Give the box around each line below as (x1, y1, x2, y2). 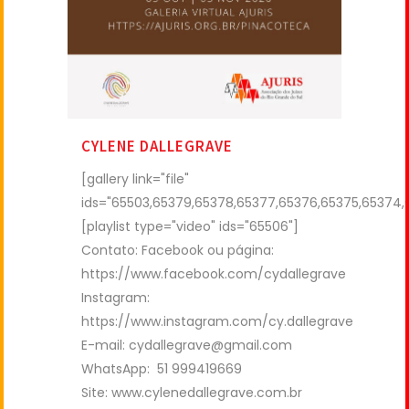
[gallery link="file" (81, 170, 189, 189)
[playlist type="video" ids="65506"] (81, 217, 299, 236)
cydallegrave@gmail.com (129, 336, 292, 355)
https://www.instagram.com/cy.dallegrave (81, 312, 353, 331)
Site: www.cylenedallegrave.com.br (81, 383, 302, 403)
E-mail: (81, 336, 129, 355)
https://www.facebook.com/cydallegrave (81, 265, 346, 284)
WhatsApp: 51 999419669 (81, 360, 242, 379)
